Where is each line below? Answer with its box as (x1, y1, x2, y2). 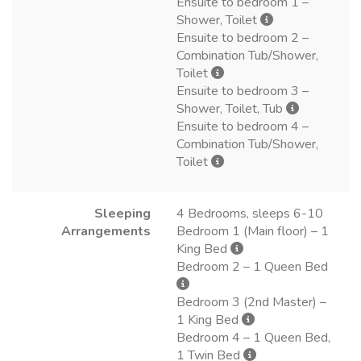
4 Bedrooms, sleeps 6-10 (176, 204, 323, 222)
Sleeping (94, 204, 151, 222)
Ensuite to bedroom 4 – (176, 117, 309, 135)
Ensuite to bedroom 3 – (176, 81, 309, 100)
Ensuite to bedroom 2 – (176, 28, 309, 47)
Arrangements (61, 222, 151, 240)
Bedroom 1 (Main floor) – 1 (176, 222, 329, 240)
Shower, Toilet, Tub (176, 99, 286, 118)
